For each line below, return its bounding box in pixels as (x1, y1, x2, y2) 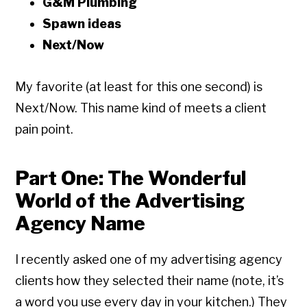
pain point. (15, 122, 74, 137)
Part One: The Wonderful (15, 167, 247, 191)
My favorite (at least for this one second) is (15, 79, 263, 95)
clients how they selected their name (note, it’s (15, 273, 284, 288)
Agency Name (15, 212, 146, 236)
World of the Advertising (15, 189, 245, 213)
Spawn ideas (42, 16, 122, 32)
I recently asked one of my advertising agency (15, 252, 283, 267)
